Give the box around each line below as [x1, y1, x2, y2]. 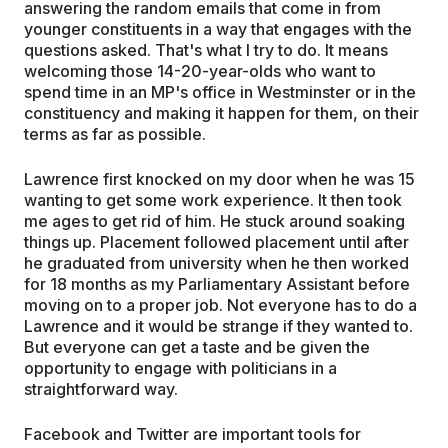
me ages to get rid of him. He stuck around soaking [24, 210, 405, 231]
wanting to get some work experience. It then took [24, 189, 402, 210]
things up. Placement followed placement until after [24, 231, 409, 252]
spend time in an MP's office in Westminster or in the [24, 81, 416, 102]
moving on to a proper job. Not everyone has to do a [24, 294, 417, 315]
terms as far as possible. [24, 123, 206, 144]
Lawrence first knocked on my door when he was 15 [24, 168, 415, 189]
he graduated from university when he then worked [24, 252, 409, 273]
